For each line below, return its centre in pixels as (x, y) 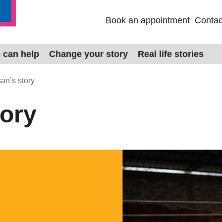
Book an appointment (148, 20)
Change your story (88, 54)
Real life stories (171, 54)
